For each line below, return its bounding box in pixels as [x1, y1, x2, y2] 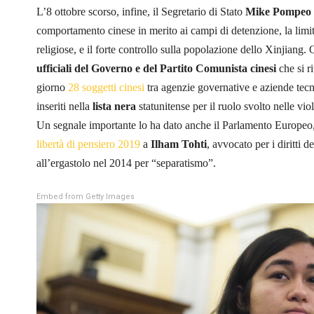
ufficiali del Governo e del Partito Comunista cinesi [36, 62, 276, 74]
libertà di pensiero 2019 [36, 137, 140, 150]
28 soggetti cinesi [68, 81, 144, 93]
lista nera [93, 100, 139, 112]
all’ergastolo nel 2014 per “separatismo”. [36, 156, 216, 169]
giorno [36, 81, 68, 93]
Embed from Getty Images [36, 191, 135, 201]
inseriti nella [36, 100, 93, 112]
